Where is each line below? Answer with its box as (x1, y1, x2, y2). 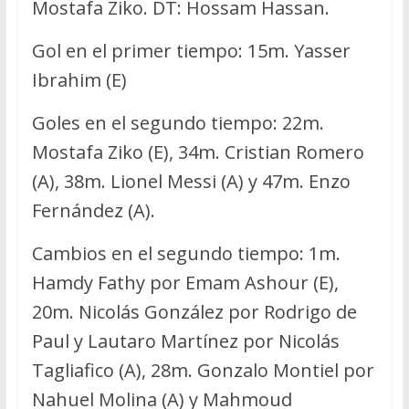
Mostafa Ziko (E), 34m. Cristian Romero (31, 139, 364, 164)
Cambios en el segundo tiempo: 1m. (31, 240, 341, 266)
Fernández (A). (31, 197, 155, 223)
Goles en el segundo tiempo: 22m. (31, 110, 324, 135)
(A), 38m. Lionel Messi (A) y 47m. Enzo (31, 168, 351, 194)
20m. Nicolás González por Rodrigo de (31, 299, 357, 324)
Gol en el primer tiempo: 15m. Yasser (31, 37, 351, 63)
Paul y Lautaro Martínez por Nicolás (31, 328, 340, 353)
